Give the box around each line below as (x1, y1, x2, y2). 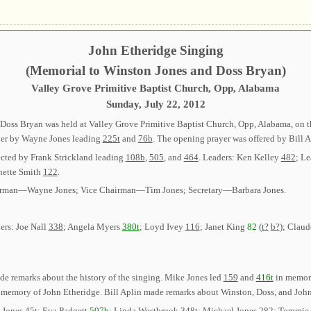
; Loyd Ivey (139, 221, 185, 232)
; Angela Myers (62, 221, 122, 232)
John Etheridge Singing (87, 42, 224, 58)
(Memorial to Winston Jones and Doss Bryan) (25, 62, 286, 78)
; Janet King (199, 221, 247, 232)
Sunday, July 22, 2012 (106, 98, 205, 110)
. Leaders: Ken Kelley (198, 151, 281, 162)
